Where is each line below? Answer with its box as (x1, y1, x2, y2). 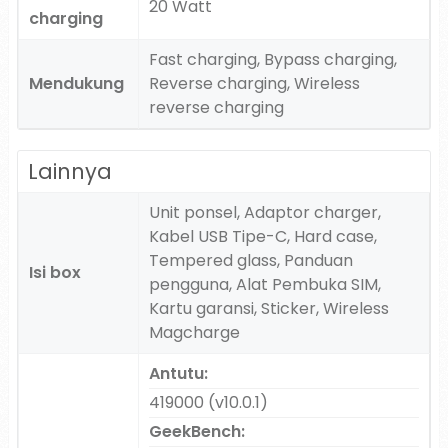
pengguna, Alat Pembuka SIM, (148, 273, 381, 296)
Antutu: (148, 362, 208, 385)
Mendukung (28, 72, 124, 95)
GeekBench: (148, 420, 245, 443)
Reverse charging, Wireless (148, 72, 360, 95)
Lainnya (27, 157, 112, 186)
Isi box (28, 261, 81, 284)
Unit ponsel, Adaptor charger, (148, 201, 381, 224)
